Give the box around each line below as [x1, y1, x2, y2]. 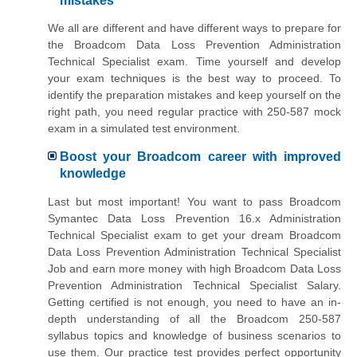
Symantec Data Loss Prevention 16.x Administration [48, 211, 341, 225]
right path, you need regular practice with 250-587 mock [48, 105, 341, 119]
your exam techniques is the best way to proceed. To [48, 72, 341, 85]
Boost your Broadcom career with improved [60, 150, 341, 164]
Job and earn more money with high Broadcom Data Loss [48, 261, 341, 275]
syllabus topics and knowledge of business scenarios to [48, 328, 341, 342]
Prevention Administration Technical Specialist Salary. [48, 278, 341, 292]
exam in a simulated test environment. [48, 122, 240, 135]
